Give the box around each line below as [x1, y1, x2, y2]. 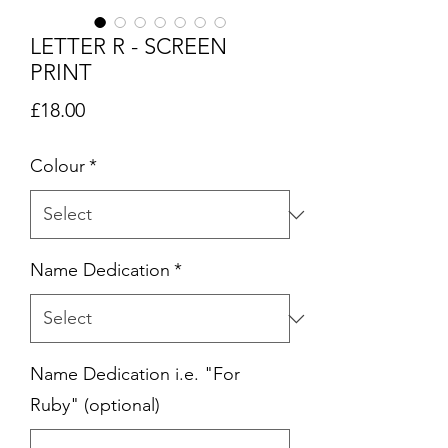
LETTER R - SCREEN [30, 33, 227, 61]
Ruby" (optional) [30, 394, 160, 417]
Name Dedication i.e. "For [30, 363, 240, 386]
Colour [30, 155, 85, 178]
